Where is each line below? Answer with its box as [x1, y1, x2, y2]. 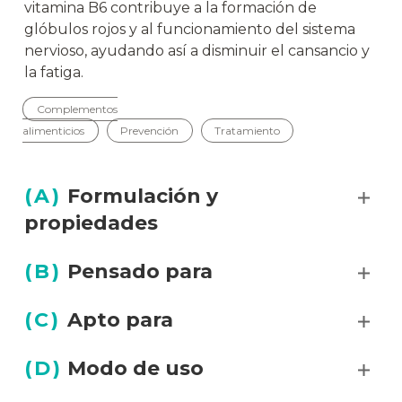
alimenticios [22, 124, 85, 137]
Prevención [120, 124, 179, 137]
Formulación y [67, 184, 218, 208]
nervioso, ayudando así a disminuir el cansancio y [24, 42, 370, 59]
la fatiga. [24, 64, 83, 81]
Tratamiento [214, 124, 280, 137]
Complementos [36, 102, 118, 116]
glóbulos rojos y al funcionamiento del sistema [24, 21, 355, 38]
